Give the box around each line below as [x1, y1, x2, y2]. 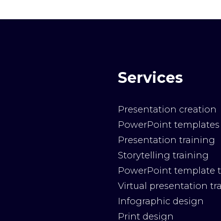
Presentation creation [118, 104, 217, 115]
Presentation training [118, 134, 215, 146]
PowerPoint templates [118, 119, 220, 131]
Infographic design [118, 195, 204, 207]
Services [118, 69, 183, 87]
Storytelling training [118, 149, 209, 161]
